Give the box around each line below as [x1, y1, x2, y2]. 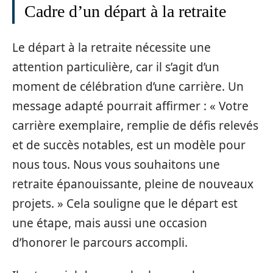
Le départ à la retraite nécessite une [12, 39, 211, 55]
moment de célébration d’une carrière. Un [12, 78, 244, 94]
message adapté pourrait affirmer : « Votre [12, 97, 249, 114]
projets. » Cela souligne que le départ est [12, 195, 238, 211]
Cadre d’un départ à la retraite [24, 2, 226, 21]
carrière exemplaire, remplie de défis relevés [12, 117, 258, 133]
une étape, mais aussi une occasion [12, 214, 207, 231]
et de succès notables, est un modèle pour [12, 136, 246, 153]
